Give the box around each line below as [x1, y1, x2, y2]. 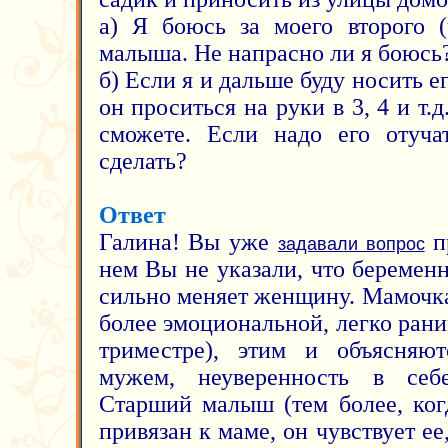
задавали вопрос [277, 234, 425, 254]
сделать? [98, 148, 187, 174]
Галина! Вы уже [98, 229, 278, 255]
